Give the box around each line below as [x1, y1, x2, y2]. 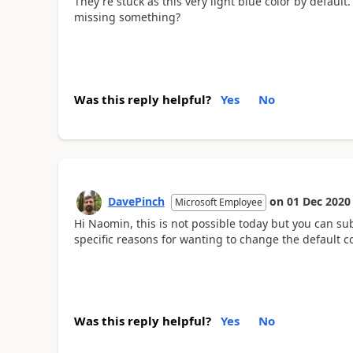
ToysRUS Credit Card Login [185, 9, 326, 24]
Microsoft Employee [174, 195, 262, 209]
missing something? [73, 9, 184, 24]
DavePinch [107, 193, 165, 209]
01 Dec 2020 [286, 193, 351, 209]
